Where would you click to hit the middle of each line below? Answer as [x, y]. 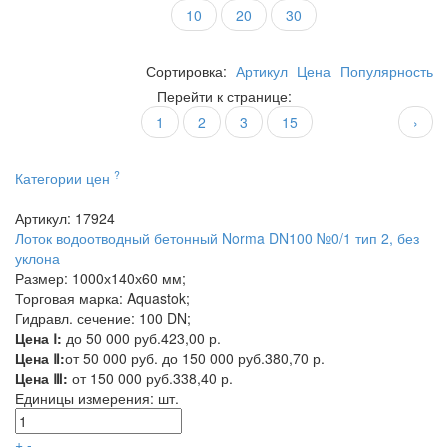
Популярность [386, 71]
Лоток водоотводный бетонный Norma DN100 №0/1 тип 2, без [217, 238]
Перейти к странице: [224, 96]
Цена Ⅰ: [38, 338]
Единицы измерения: [86, 398]
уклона [37, 258]
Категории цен [64, 178]
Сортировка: [188, 71]
